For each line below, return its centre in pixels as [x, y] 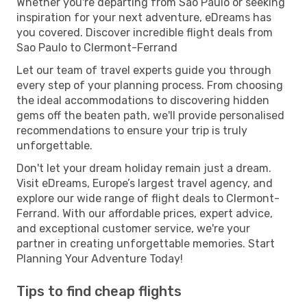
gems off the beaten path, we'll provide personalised [150, 115]
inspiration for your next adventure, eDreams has [144, 17]
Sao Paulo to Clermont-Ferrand [97, 47]
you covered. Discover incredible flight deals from [145, 32]
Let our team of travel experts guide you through [144, 70]
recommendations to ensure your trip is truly [132, 130]
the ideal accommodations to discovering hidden [143, 100]
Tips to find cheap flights [99, 291]
